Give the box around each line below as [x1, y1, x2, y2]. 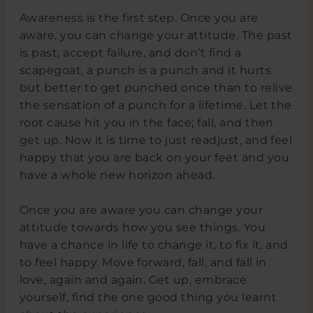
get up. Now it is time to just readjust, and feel [19, 133, 293, 147]
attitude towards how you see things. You [19, 221, 266, 235]
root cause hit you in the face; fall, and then [19, 115, 274, 129]
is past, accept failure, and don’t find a [19, 45, 242, 59]
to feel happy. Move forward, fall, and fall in [19, 256, 267, 270]
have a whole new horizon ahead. [19, 168, 215, 182]
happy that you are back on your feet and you [19, 150, 289, 164]
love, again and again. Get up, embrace [19, 273, 247, 287]
